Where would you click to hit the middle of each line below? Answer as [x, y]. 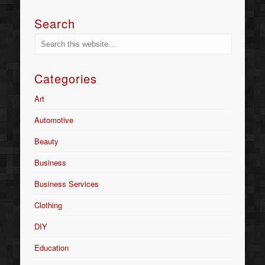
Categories [66, 79]
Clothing [49, 205]
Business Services [67, 184]
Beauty [47, 141]
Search [55, 24]
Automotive [54, 120]
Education [52, 248]
